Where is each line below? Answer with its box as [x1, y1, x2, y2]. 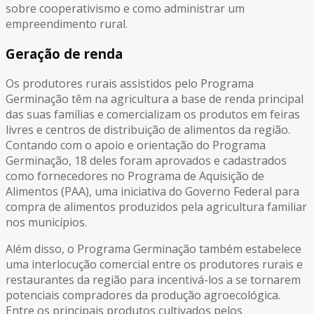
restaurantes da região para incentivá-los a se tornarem [6, 271, 301, 287]
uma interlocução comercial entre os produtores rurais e [6, 256, 303, 272]
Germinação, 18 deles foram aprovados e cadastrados [6, 152, 287, 168]
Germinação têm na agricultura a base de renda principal [6, 90, 303, 107]
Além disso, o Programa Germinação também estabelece [6, 240, 301, 257]
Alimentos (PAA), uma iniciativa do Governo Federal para [6, 183, 299, 199]
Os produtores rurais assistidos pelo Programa [6, 75, 254, 91]
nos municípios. [6, 214, 87, 230]
